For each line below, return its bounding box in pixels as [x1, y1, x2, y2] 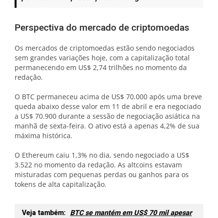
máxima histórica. [15, 131, 73, 141]
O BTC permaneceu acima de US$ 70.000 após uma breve [15, 92, 202, 102]
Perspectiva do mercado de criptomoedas [15, 21, 189, 35]
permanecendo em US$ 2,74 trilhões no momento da [15, 63, 187, 73]
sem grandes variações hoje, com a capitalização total [15, 53, 190, 63]
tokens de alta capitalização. [15, 180, 107, 189]
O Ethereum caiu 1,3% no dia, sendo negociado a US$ [15, 150, 189, 160]
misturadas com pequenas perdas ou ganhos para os [15, 170, 189, 180]
